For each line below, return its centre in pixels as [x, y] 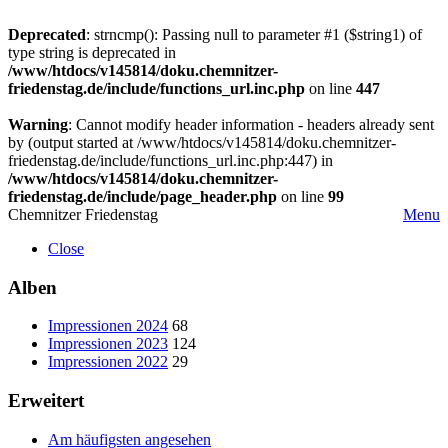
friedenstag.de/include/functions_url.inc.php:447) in [170, 160]
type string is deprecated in [92, 52]
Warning [38, 124]
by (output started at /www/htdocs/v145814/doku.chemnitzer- [202, 142]
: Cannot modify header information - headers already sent [251, 124]
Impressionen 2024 [108, 326]
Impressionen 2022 [108, 362]
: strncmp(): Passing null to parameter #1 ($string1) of [254, 34]
